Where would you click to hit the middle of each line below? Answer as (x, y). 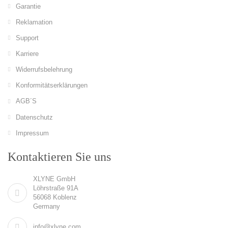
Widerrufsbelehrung (44, 70)
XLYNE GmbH (54, 179)
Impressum (32, 133)
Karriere (27, 54)
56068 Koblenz (55, 197)
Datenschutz (34, 117)
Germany (47, 206)
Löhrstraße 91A (56, 188)
